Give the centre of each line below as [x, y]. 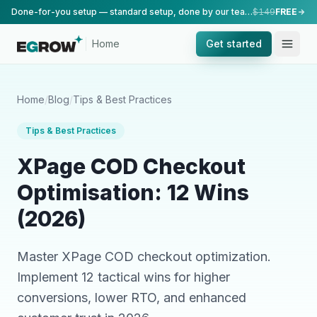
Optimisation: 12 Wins [133, 192]
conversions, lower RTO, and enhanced [132, 298]
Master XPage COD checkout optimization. [144, 257]
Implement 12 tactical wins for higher [123, 277]
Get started [234, 44]
